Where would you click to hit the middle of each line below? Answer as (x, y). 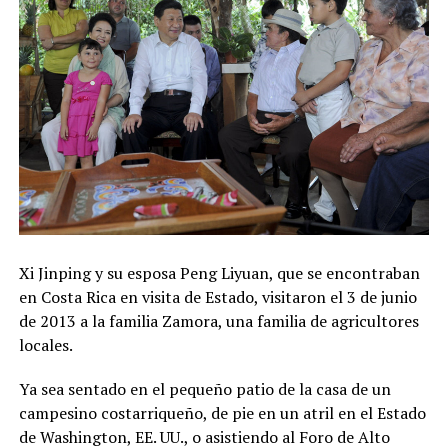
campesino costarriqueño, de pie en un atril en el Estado (222, 412)
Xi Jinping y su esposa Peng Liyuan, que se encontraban (219, 272)
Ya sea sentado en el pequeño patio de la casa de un (204, 388)
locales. (45, 344)
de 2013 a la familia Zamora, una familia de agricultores (218, 320)
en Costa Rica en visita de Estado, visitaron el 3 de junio (217, 296)
